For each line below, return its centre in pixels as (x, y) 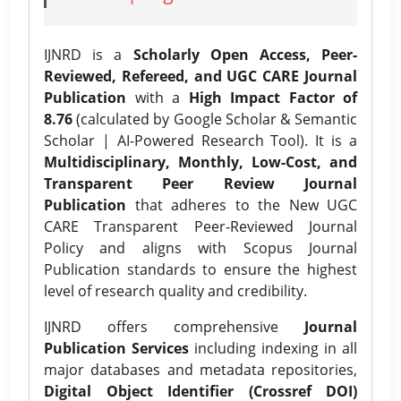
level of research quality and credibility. (175, 290)
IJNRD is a (89, 54)
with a (158, 97)
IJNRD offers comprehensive (174, 326)
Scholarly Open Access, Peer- (245, 54)
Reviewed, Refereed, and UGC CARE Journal (200, 76)
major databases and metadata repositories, (200, 369)
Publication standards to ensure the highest (200, 269)
